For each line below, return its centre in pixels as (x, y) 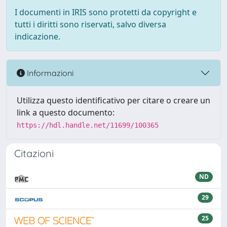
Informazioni (49, 73)
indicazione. (37, 36)
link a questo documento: (66, 112)
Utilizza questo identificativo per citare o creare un (113, 100)
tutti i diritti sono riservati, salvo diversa (90, 24)
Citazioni (34, 153)
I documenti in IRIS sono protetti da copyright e (106, 12)
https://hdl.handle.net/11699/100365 (88, 125)
